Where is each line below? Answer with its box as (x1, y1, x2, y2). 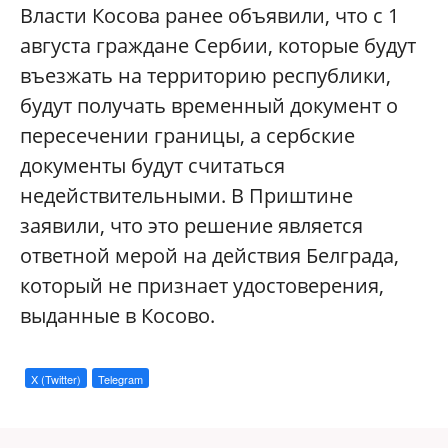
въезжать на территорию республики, (20, 62, 391, 89)
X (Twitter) (31, 371, 81, 387)
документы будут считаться (20, 152, 285, 179)
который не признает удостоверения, (20, 272, 384, 299)
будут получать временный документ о (20, 92, 398, 119)
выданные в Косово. (20, 302, 215, 329)
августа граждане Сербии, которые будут (20, 32, 416, 59)
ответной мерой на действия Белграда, (20, 242, 399, 269)
